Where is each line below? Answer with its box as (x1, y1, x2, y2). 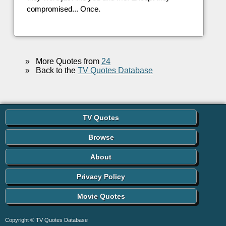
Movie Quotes (77, 192, 125, 201)
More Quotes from (29, 57, 101, 66)
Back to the (29, 66, 78, 75)
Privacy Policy (77, 173, 126, 181)
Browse (88, 133, 114, 142)
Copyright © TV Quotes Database (5, 217, 88, 223)
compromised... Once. (26, 5, 100, 14)
